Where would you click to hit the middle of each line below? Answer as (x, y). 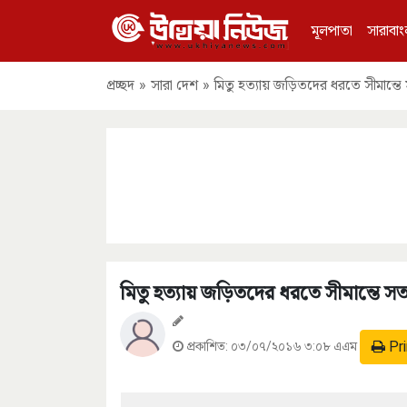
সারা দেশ (174, 85)
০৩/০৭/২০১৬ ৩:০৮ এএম (296, 346)
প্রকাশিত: (208, 346)
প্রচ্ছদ (120, 85)
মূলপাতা (333, 30)
